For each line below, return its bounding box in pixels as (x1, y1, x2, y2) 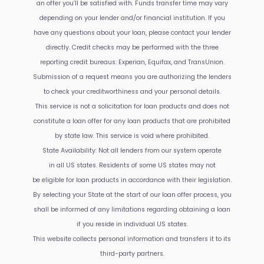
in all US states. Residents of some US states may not (48, 161, 216, 170)
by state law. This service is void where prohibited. (55, 131, 209, 140)
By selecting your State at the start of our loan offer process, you (32, 190, 232, 199)
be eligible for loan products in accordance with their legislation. (32, 176, 232, 184)
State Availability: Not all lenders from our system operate (42, 146, 222, 155)
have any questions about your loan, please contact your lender (33, 28, 231, 37)
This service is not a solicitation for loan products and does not (35, 102, 229, 111)
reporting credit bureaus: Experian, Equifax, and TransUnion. (39, 58, 225, 67)
